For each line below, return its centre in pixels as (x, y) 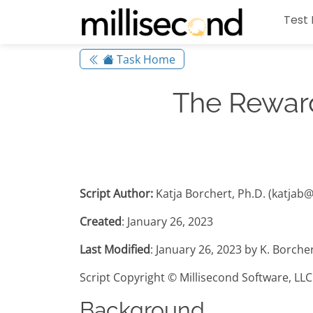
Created (101, 222)
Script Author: (116, 194)
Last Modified (115, 250)
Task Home (145, 59)
